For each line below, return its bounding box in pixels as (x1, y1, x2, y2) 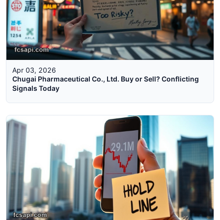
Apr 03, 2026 (12, 65, 56, 74)
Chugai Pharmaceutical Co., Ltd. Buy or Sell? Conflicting (12, 74, 199, 83)
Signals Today (12, 83, 59, 92)
